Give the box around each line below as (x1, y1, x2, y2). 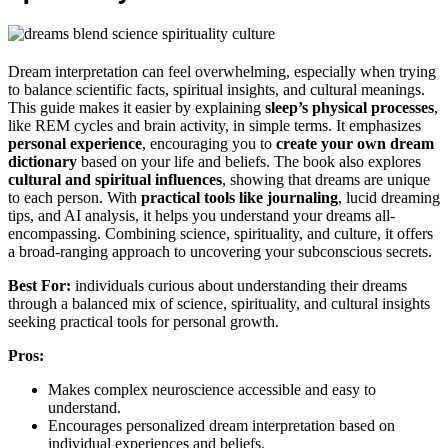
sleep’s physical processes (265, 99, 434, 117)
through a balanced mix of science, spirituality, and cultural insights (8, 295, 430, 313)
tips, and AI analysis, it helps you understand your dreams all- (8, 207, 395, 225)
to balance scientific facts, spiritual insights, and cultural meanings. (8, 81, 425, 99)
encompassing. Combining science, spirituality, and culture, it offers (8, 225, 433, 243)
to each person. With (8, 189, 141, 207)
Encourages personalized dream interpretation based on (48, 417, 395, 435)
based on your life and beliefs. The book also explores (77, 153, 421, 171)
